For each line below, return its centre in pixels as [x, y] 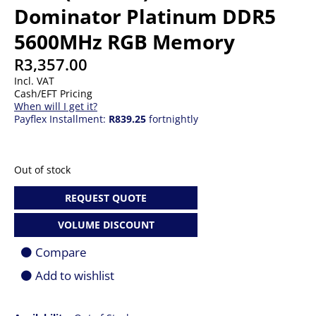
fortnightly [172, 119]
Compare [61, 252]
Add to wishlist [75, 275]
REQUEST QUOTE [106, 197]
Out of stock [42, 170]
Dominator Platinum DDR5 [145, 16]
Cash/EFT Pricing [53, 93]
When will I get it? [56, 106]
